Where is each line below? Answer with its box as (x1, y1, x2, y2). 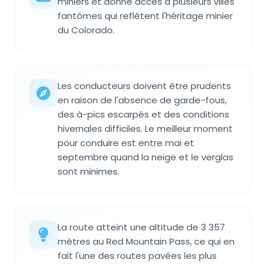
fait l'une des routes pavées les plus (58, 249, 217, 262)
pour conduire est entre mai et (58, 136, 194, 149)
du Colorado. (58, 23, 115, 36)
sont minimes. (58, 164, 119, 178)
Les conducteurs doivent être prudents (58, 79, 231, 92)
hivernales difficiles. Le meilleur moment (58, 122, 233, 135)
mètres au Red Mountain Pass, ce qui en (58, 235, 235, 248)
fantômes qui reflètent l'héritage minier (58, 9, 233, 22)
